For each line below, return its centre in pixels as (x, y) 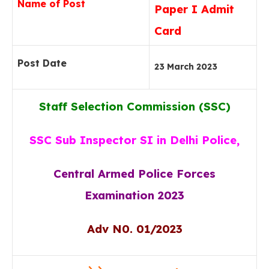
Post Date (42, 63)
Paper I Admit (194, 9)
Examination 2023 (134, 195)
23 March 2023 (186, 67)
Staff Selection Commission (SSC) (134, 106)
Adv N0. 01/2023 (134, 229)
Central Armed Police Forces (134, 174)
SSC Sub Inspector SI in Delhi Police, (134, 140)
